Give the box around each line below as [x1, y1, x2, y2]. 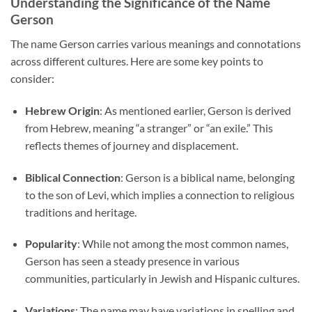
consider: [10, 71, 54, 85]
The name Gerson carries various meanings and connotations [10, 36, 301, 50]
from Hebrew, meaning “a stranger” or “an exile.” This [24, 120, 273, 134]
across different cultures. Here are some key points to [10, 54, 263, 68]
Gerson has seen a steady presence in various [24, 254, 240, 268]
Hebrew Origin [24, 103, 100, 117]
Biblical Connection [24, 170, 120, 184]
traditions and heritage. [24, 205, 136, 219]
